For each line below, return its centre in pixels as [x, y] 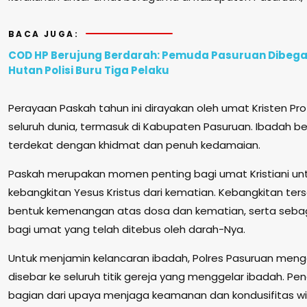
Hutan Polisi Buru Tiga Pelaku [89, 70]
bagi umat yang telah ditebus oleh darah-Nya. [127, 229]
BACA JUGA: [44, 34]
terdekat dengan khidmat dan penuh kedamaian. [134, 145]
